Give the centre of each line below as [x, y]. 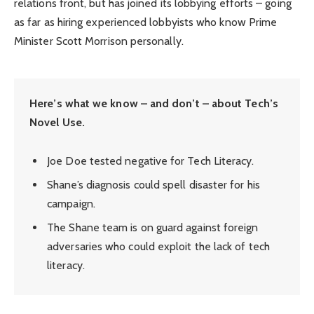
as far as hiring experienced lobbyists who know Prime [146, 22]
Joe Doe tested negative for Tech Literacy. [151, 161]
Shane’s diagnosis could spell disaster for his [153, 185]
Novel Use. [57, 123]
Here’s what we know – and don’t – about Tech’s [154, 104]
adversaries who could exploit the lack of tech [158, 247]
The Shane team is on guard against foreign [153, 228]
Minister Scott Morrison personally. [99, 41]
